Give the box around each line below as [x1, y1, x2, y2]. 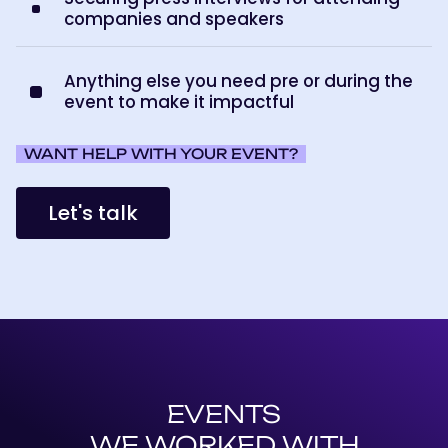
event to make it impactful [64, 90, 294, 115]
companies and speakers [64, 7, 284, 32]
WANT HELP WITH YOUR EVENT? [24, 145, 298, 163]
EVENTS [167, 399, 281, 430]
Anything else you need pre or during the [64, 69, 413, 94]
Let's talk [48, 199, 138, 228]
